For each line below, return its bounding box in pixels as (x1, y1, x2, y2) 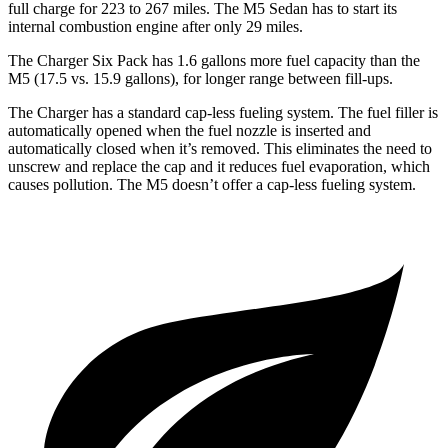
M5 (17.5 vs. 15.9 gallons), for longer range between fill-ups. (8, 70, 393, 88)
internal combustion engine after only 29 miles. (8, 18, 303, 36)
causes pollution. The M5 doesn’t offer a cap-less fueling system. (8, 176, 416, 194)
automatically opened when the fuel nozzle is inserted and (8, 122, 371, 140)
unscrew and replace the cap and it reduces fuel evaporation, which (8, 158, 430, 176)
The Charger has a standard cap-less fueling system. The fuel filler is (8, 104, 438, 122)
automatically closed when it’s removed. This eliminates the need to (8, 140, 432, 158)
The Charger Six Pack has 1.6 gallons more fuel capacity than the (8, 52, 420, 70)
